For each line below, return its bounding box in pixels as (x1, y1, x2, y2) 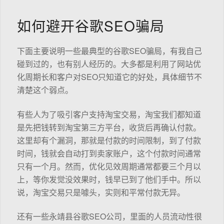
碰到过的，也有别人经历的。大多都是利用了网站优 (16, 58, 201, 70)
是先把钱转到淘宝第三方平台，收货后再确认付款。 (16, 121, 201, 133)
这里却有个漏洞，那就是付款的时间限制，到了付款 (16, 134, 201, 146)
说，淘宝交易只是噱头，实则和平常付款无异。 (16, 186, 185, 198)
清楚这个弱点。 (16, 84, 73, 96)
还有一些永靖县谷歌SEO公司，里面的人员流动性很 (16, 210, 202, 222)
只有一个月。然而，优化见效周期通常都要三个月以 (16, 160, 201, 172)
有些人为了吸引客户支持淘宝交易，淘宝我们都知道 (16, 108, 201, 120)
